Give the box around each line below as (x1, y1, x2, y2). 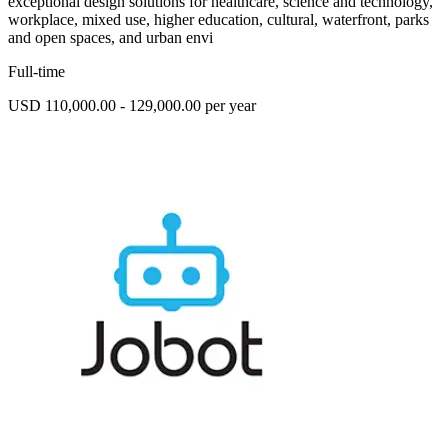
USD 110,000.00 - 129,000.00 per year (8, 97, 256, 115)
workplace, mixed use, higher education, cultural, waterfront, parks (8, 11, 429, 29)
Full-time (8, 63, 65, 81)
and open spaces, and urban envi (8, 29, 213, 47)
